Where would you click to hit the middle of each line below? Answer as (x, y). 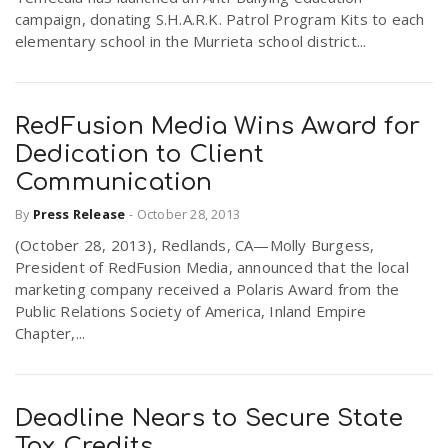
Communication (114, 182)
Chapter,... (50, 333)
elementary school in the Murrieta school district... (191, 41)
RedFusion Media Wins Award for (218, 126)
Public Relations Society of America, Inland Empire (191, 311)
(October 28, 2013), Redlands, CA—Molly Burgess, (195, 245)
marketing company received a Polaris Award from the (207, 289)
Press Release (79, 214)
